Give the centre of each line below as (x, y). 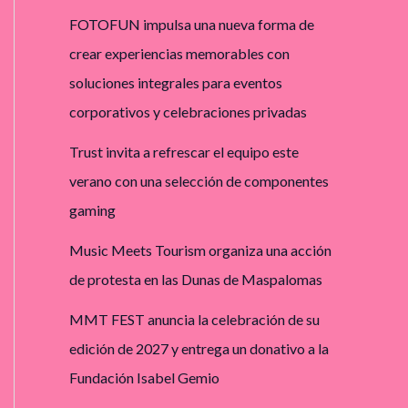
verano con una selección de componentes (199, 181)
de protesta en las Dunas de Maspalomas (196, 280)
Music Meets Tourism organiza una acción (200, 250)
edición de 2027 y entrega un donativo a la (199, 349)
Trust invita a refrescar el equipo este (184, 152)
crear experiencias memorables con (179, 54)
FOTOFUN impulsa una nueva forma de (192, 25)
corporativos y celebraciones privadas (188, 112)
